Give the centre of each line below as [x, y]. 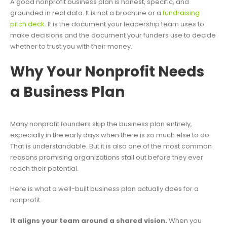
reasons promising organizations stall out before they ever [107, 157]
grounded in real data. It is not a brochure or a [86, 13]
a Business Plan [67, 92]
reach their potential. [44, 168]
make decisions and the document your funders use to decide [113, 35]
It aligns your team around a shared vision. [89, 220]
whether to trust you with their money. [71, 47]
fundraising [181, 13]
